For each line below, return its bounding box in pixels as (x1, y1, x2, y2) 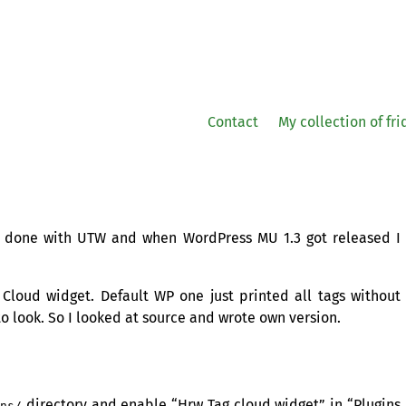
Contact (208, 112, 258, 130)
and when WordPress (106, 229, 257, 247)
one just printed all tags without (174, 287, 401, 305)
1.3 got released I (277, 229, 401, 247)
